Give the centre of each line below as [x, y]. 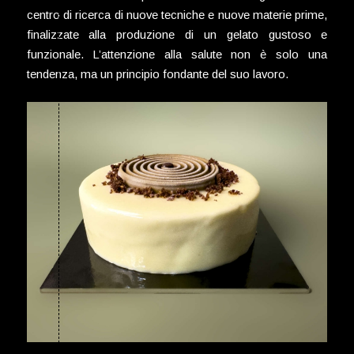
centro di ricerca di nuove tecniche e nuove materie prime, [177, 15]
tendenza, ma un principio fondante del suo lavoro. [157, 74]
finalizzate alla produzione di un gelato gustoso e [177, 35]
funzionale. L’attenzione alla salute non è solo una [177, 55]
